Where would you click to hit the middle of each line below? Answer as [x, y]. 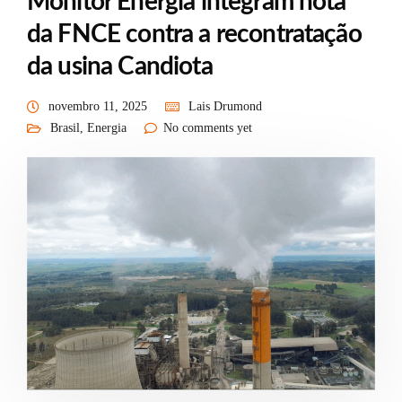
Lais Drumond [225, 106]
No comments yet [208, 128]
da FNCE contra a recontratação [194, 34]
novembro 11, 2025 [98, 106]
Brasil [65, 128]
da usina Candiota [120, 66]
